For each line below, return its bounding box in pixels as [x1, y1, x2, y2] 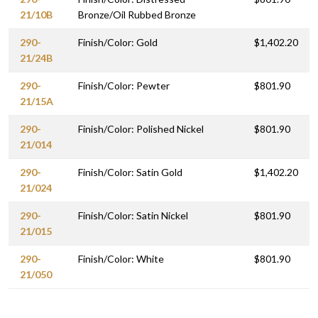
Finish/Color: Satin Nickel [78, 209, 188, 221]
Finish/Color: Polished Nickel [78, 122, 204, 135]
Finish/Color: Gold [78, 35, 158, 48]
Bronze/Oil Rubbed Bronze [78, 8, 196, 21]
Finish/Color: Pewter [78, 79, 170, 92]
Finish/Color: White [78, 252, 164, 265]
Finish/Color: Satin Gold [78, 165, 182, 178]
